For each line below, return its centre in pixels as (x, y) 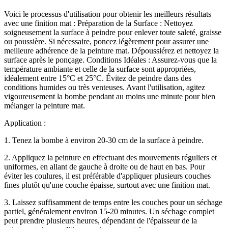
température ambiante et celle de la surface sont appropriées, (100, 69)
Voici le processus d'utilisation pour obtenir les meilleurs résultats (108, 14)
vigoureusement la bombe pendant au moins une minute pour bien (110, 97)
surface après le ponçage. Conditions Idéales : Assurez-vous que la (110, 60)
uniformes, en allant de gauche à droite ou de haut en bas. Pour (105, 167)
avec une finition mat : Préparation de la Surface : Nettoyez (98, 23)
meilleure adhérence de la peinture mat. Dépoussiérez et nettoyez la (111, 51)
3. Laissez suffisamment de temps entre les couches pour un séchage (113, 203)
